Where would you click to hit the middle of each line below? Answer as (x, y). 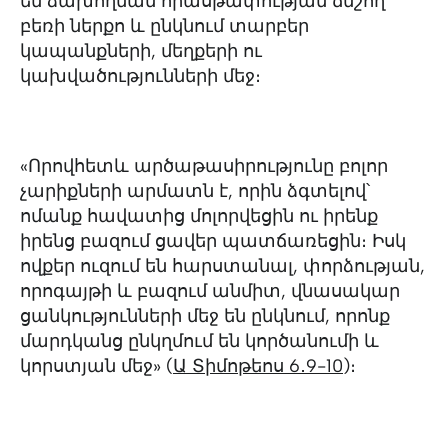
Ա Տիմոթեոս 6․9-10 (258, 366)
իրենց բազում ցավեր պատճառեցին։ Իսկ (213, 241)
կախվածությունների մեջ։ (143, 76)
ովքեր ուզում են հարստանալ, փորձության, (222, 266)
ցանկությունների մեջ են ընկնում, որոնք (205, 316)
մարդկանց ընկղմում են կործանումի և (199, 341)
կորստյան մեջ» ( (96, 366)
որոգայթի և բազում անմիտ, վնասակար (210, 291)
